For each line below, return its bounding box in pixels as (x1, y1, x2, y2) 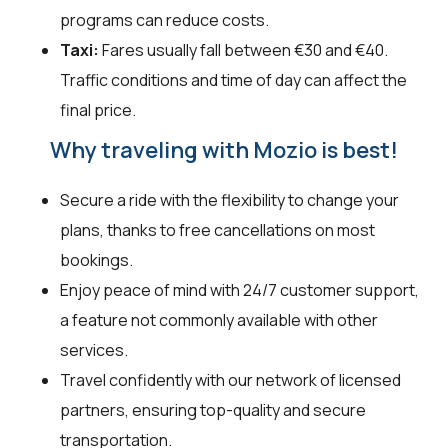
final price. (60, 98, 136, 121)
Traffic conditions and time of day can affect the (60, 68, 407, 91)
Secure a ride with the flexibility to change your (60, 188, 399, 211)
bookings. (60, 248, 133, 271)
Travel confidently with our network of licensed (60, 368, 401, 391)
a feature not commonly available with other (60, 308, 378, 331)
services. (60, 338, 128, 361)
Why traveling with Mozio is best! (50, 134, 398, 165)
